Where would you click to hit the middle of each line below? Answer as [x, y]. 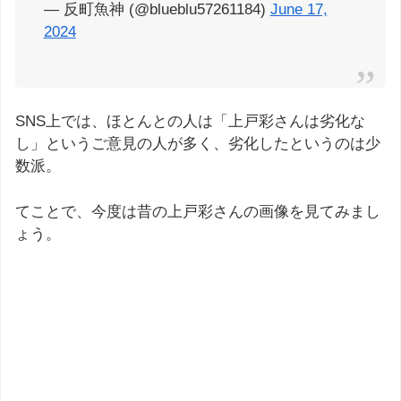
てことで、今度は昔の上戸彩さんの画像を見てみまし [198, 211]
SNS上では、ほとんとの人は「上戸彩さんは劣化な [190, 122]
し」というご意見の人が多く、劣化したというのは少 [198, 144]
